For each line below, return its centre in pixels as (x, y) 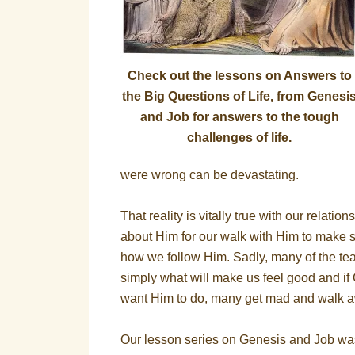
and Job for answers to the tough (239, 117)
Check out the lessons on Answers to (239, 76)
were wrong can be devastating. (210, 175)
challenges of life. (239, 137)
